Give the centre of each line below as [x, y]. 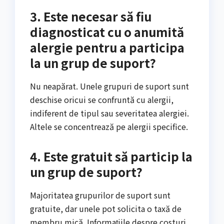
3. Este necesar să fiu [91, 16]
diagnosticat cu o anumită [107, 31]
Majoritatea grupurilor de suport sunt [100, 195]
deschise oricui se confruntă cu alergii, [102, 99]
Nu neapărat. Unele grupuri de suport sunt [109, 86]
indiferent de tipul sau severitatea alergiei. [109, 113]
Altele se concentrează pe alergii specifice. [109, 126]
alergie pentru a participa [107, 47]
